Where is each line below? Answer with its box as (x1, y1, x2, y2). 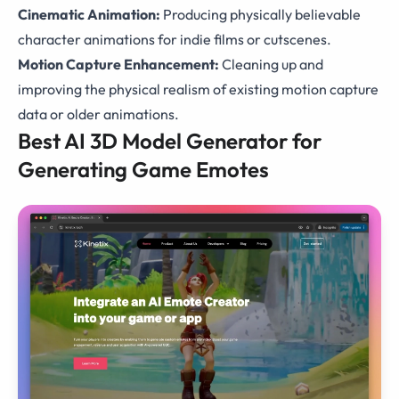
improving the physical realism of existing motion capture (18, 79, 379, 98)
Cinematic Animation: (18, 4, 160, 23)
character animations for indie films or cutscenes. (18, 29, 331, 48)
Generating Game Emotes (18, 155, 269, 183)
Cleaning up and (219, 54, 323, 73)
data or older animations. (18, 104, 179, 123)
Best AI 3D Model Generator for (18, 126, 322, 154)
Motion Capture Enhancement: (18, 54, 219, 73)
